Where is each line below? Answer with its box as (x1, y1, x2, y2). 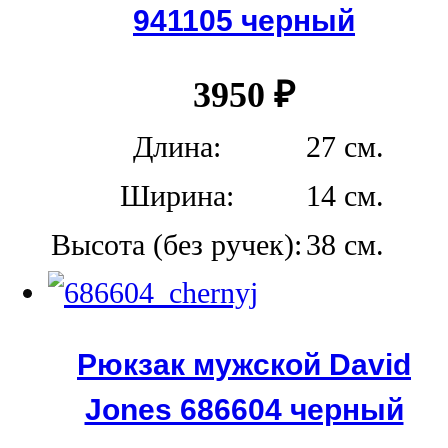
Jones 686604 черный (84, 391, 404, 426)
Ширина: (119, 179, 234, 214)
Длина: (132, 130, 221, 165)
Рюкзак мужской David (77, 346, 411, 381)
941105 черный (133, 3, 355, 38)
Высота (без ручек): (51, 228, 302, 263)
